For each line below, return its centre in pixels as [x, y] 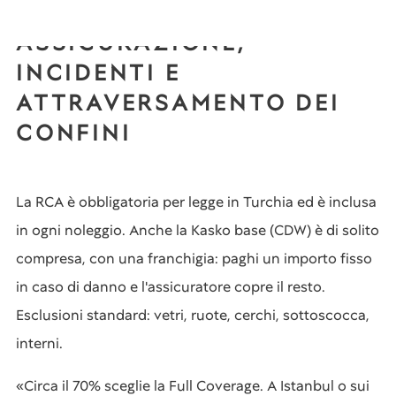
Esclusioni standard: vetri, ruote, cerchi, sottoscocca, [193, 315]
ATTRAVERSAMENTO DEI [178, 103]
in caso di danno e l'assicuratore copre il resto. [171, 287]
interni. [39, 343]
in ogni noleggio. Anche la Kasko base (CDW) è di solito [198, 230]
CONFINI [74, 133]
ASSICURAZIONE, [131, 43]
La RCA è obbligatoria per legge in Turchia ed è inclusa [196, 202]
